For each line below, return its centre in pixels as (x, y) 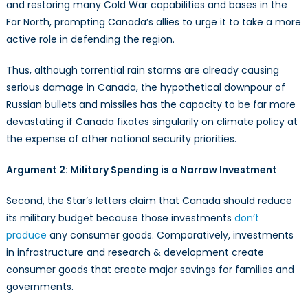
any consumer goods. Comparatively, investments (170, 235)
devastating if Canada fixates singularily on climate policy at (152, 122)
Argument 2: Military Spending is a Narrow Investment (143, 170)
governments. (40, 287)
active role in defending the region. (90, 40)
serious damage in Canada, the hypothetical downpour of (145, 88)
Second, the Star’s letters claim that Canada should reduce (149, 201)
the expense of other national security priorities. (122, 139)
